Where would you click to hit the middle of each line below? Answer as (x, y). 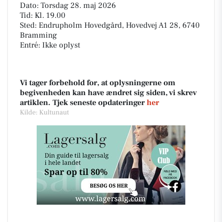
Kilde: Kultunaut (44, 113)
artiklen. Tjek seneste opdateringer (83, 103)
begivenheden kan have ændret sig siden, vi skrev (108, 93)
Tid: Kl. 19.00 (43, 16)
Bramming (38, 35)
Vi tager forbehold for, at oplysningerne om (98, 83)
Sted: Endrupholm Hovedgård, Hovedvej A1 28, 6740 (110, 26)
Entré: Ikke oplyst (50, 45)
